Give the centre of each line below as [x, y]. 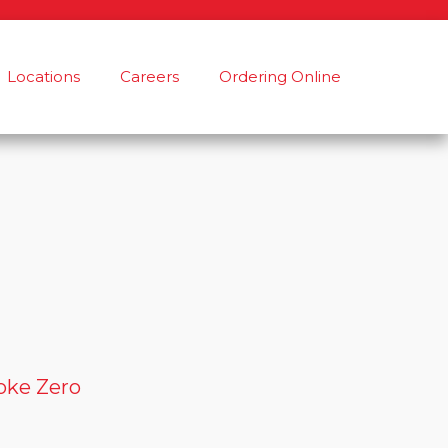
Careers [149, 76]
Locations [43, 76]
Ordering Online [280, 76]
